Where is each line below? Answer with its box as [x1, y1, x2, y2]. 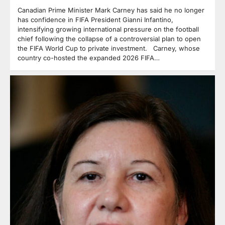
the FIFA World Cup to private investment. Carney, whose [18, 44, 200, 52]
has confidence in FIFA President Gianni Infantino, [18, 16, 173, 24]
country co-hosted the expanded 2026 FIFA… [18, 54, 160, 62]
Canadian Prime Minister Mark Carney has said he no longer [18, 6, 204, 14]
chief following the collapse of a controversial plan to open [18, 35, 201, 43]
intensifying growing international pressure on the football [18, 25, 199, 33]
